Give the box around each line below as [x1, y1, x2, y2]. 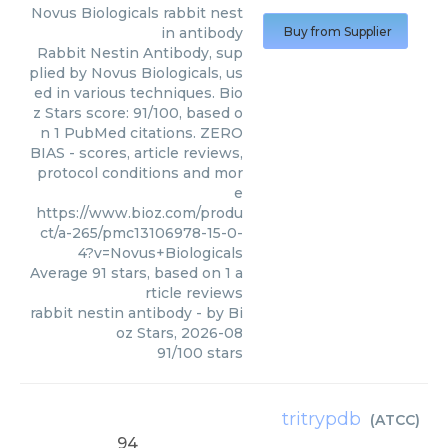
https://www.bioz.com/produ [36, 204, 243, 222]
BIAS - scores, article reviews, [30, 144, 243, 162]
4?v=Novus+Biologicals [78, 244, 243, 262]
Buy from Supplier [284, 24, 392, 39]
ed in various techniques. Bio [34, 84, 243, 102]
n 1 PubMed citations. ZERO [40, 124, 243, 142]
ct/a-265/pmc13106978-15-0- [40, 224, 243, 242]
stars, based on [107, 264, 225, 282]
